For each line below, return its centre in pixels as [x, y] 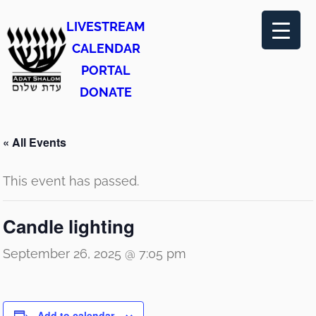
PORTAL [106, 70]
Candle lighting [69, 226]
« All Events [35, 142]
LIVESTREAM [106, 26]
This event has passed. [71, 181]
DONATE [106, 92]
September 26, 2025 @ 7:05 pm [95, 254]
